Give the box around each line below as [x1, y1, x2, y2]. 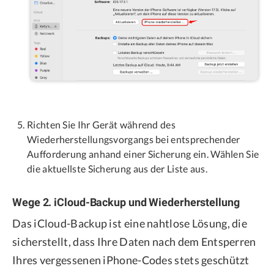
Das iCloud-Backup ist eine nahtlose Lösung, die [12, 216, 248, 230]
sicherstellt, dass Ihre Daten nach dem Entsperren [12, 234, 256, 248]
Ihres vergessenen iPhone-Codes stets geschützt [12, 253, 250, 267]
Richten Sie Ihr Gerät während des [27, 118, 176, 130]
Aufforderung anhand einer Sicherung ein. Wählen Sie [27, 147, 259, 160]
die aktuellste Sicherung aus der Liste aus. [27, 162, 207, 174]
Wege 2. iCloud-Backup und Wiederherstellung [12, 195, 240, 209]
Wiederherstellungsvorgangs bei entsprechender [27, 133, 240, 145]
